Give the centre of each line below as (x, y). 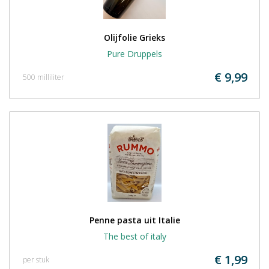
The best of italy (134, 236)
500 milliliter (44, 77)
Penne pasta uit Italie (134, 220)
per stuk (36, 260)
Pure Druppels (134, 54)
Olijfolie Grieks (134, 38)
